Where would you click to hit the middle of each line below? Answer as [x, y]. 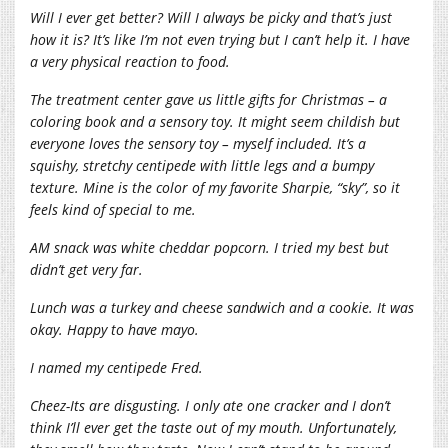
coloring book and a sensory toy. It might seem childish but [215, 121]
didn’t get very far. [86, 269]
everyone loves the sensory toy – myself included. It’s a [198, 143]
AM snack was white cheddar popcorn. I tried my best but [209, 247]
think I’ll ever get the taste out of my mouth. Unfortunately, [213, 427]
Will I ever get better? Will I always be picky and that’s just [211, 17]
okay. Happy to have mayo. [114, 329]
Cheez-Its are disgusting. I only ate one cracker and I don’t [210, 405]
